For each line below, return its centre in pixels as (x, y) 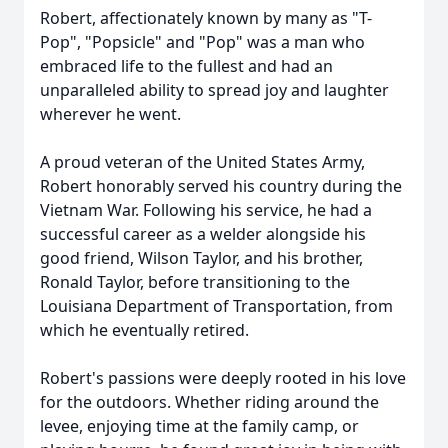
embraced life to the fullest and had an (186, 66)
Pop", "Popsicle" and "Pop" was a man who (202, 42)
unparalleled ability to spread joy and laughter (214, 90)
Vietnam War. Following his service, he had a (206, 210)
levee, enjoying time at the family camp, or (199, 426)
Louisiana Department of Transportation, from (216, 306)
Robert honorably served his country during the (221, 186)
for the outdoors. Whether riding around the (209, 402)
